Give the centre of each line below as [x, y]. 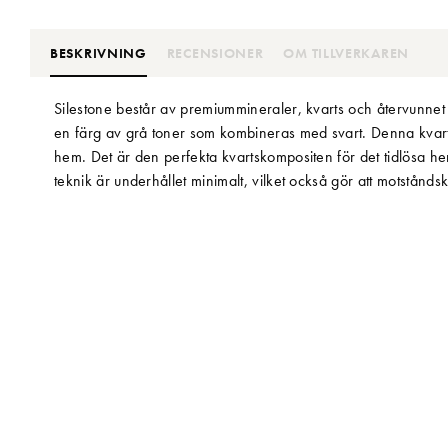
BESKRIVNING [98, 52]
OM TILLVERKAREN [346, 52]
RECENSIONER [215, 52]
